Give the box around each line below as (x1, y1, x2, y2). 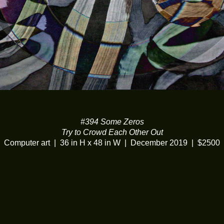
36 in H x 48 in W (60, 138, 120, 147)
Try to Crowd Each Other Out (61, 127, 163, 136)
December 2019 (130, 138, 187, 147)
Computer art (4, 138, 50, 147)
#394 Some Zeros (80, 117, 144, 126)
